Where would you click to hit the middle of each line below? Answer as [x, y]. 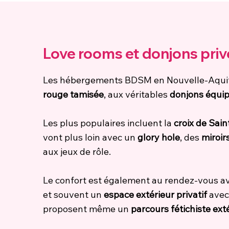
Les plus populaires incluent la [108, 123]
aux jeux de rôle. [77, 151]
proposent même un [87, 209]
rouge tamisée [73, 94]
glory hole [159, 137]
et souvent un [73, 194]
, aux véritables [137, 94]
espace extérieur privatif [155, 194]
